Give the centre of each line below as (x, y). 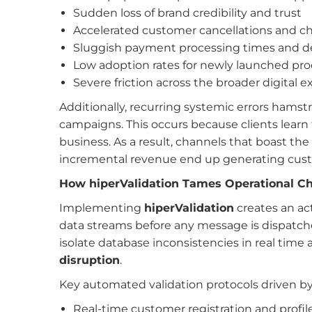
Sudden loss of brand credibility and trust (187, 13)
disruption (89, 260)
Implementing (101, 208)
